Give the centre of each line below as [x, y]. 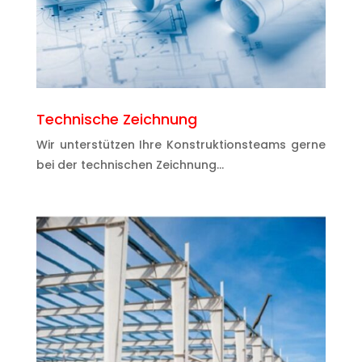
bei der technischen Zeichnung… [130, 164]
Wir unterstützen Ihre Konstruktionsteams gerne [181, 144]
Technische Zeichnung [116, 119]
